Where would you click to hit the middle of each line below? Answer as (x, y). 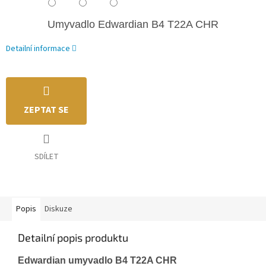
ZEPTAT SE (46, 110)
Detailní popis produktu (73, 238)
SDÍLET (46, 157)
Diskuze (58, 209)
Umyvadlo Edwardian (99, 25)
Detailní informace (38, 49)
